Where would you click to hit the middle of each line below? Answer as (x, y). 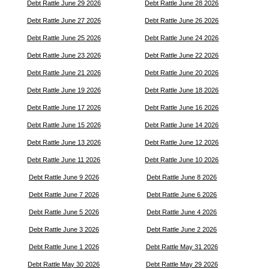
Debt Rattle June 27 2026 (64, 20)
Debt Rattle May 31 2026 (182, 247)
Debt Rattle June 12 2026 (182, 142)
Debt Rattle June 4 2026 (182, 212)
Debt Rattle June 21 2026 (64, 73)
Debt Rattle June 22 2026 (182, 55)
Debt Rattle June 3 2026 (64, 229)
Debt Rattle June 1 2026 (64, 247)
